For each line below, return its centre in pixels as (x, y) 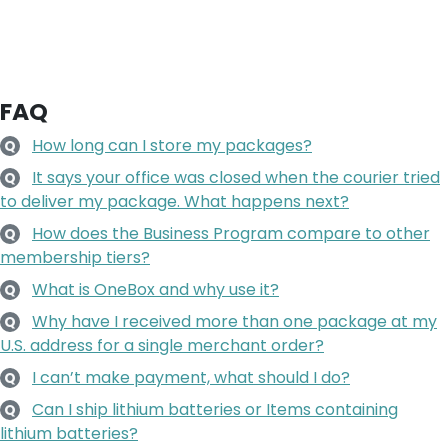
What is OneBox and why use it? (155, 289)
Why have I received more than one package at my (234, 321)
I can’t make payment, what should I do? (191, 377)
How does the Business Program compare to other (231, 233)
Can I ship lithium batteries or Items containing (215, 409)
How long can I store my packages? (172, 145)
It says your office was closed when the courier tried (236, 177)
